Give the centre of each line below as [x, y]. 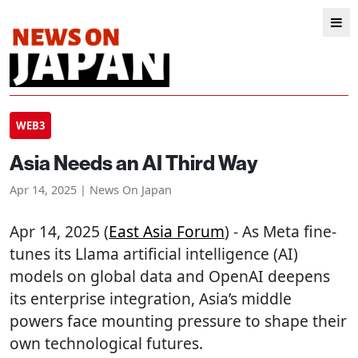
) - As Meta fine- [280, 231]
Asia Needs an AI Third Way [134, 163]
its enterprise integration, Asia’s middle [151, 298]
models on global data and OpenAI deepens [170, 276]
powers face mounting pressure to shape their [178, 321]
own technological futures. [106, 343]
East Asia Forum [167, 231]
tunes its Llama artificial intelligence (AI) [154, 254]
